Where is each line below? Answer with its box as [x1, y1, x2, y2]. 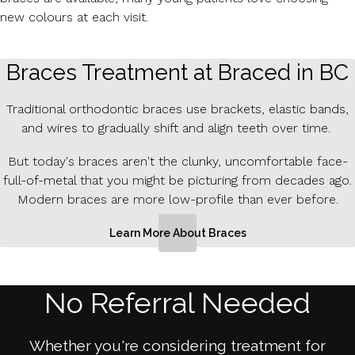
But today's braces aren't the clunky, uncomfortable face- [7, 153, 348, 169]
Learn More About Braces [109, 226, 246, 239]
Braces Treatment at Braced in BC [6, 59, 349, 86]
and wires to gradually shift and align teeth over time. [21, 120, 334, 136]
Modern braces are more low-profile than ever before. [17, 191, 338, 207]
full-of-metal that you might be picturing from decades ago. [3, 172, 352, 188]
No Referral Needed [44, 285, 311, 319]
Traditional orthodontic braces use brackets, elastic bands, [6, 101, 349, 116]
